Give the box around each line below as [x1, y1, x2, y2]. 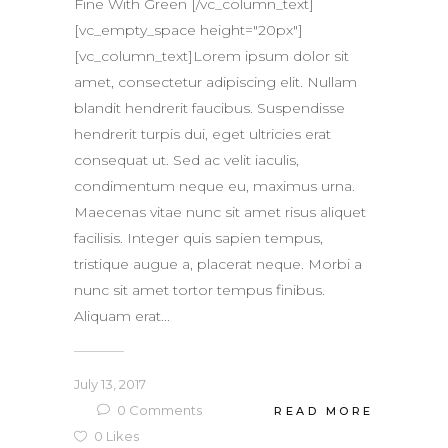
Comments [126, 402, 202, 419]
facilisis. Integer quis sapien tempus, [74, 229, 323, 248]
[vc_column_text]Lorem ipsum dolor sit [74, 47, 349, 66]
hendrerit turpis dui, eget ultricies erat [74, 125, 331, 144]
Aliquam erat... [74, 307, 170, 326]
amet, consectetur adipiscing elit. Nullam [74, 73, 357, 92]
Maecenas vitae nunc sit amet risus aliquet [74, 203, 366, 222]
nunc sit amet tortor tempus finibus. [74, 281, 325, 300]
